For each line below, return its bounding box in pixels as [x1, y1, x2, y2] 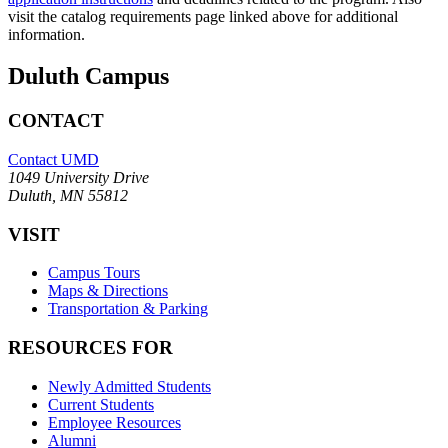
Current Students [48, 395, 154, 413]
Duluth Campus [8, 63, 169, 90]
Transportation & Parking [48, 300, 208, 318]
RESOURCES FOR [8, 337, 173, 359]
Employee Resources [48, 413, 181, 431]
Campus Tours [48, 264, 140, 282]
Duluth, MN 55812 [8, 187, 128, 205]
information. [8, 25, 85, 43]
